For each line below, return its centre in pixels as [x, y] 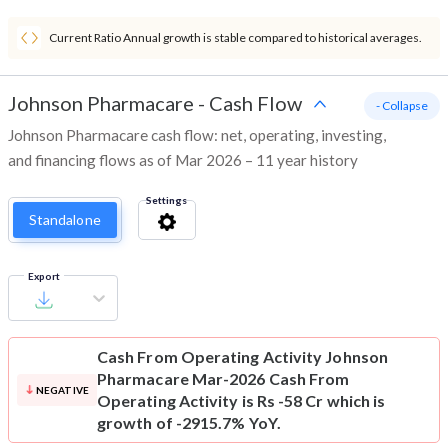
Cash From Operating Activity [210, 357]
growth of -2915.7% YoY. [189, 423]
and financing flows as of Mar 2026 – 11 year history [183, 160]
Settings [166, 200]
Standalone [65, 220]
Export [44, 276]
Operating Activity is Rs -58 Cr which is [241, 401]
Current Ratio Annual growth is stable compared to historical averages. [235, 38]
